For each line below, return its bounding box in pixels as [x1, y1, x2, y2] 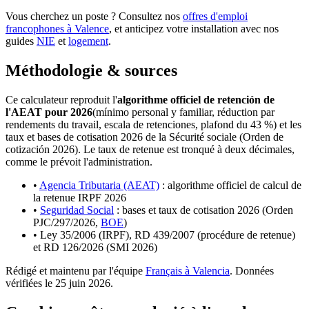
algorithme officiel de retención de [117, 94, 275, 106]
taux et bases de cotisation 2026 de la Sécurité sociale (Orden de [6, 131, 283, 143]
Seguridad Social [40, 204, 114, 216]
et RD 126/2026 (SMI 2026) [33, 241, 157, 253]
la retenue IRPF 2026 [33, 192, 126, 203]
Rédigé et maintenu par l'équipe [6, 265, 143, 277]
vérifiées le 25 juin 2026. [6, 277, 113, 289]
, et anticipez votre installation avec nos [109, 23, 279, 35]
